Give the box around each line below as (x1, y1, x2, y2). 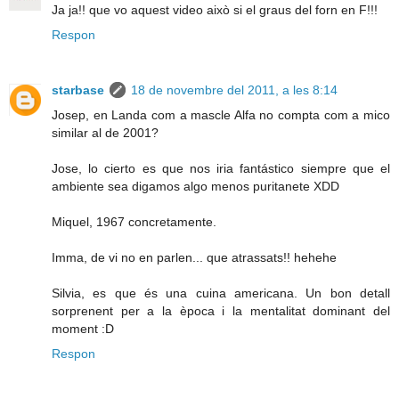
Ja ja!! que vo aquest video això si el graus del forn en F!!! (52, 2, 378, 17)
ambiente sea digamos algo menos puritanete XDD (52, 178, 339, 193)
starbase (52, 82, 104, 97)
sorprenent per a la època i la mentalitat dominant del (52, 303, 390, 318)
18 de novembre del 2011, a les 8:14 (131, 82, 338, 97)
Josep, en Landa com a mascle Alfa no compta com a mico (52, 107, 390, 122)
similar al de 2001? (52, 125, 159, 140)
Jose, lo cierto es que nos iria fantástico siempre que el (52, 160, 390, 175)
